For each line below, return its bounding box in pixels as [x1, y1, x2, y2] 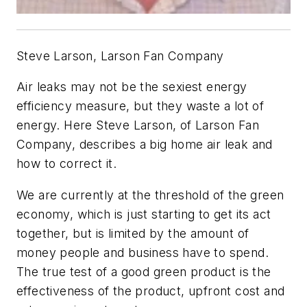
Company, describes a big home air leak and [16, 137, 273, 152]
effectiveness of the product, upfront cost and [16, 283, 285, 298]
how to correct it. [16, 156, 117, 171]
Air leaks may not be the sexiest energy [16, 79, 247, 95]
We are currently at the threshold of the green [16, 187, 284, 202]
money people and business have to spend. [16, 245, 269, 260]
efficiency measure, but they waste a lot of [16, 99, 265, 114]
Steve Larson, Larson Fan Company [16, 48, 224, 63]
